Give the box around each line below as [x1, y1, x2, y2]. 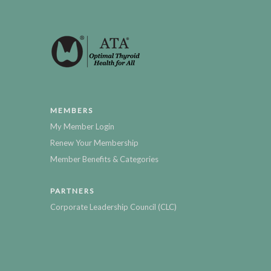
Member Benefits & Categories [50, 154, 158, 165]
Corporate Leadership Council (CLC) [50, 202, 177, 212]
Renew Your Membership [50, 138, 139, 148]
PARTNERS [50, 186, 94, 196]
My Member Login [50, 122, 114, 132]
